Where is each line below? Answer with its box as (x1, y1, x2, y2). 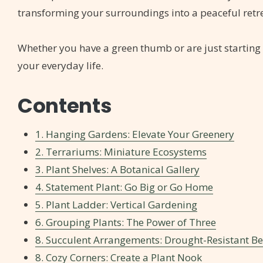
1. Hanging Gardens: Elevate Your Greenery (35, 127, 234, 141)
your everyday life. (18, 59, 103, 73)
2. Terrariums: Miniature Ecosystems (35, 145, 207, 159)
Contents (18, 92, 112, 120)
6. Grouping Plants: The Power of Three (35, 215, 216, 230)
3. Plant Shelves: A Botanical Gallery (35, 163, 200, 177)
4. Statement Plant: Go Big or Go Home (35, 180, 213, 194)
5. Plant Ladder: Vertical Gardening (35, 198, 197, 212)
